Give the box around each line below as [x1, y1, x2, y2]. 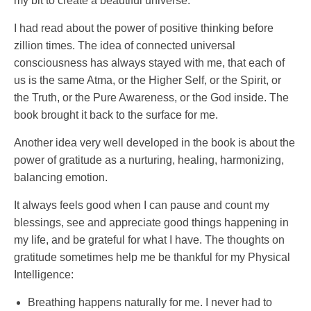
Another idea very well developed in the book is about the [14, 136, 295, 149]
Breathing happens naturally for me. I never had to [28, 296, 272, 308]
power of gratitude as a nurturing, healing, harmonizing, [14, 153, 284, 166]
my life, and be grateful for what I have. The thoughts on [14, 233, 285, 246]
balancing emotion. [14, 171, 108, 183]
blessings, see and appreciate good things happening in [14, 216, 289, 228]
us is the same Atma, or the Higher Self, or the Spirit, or [14, 74, 281, 86]
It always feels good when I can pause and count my [14, 199, 269, 211]
